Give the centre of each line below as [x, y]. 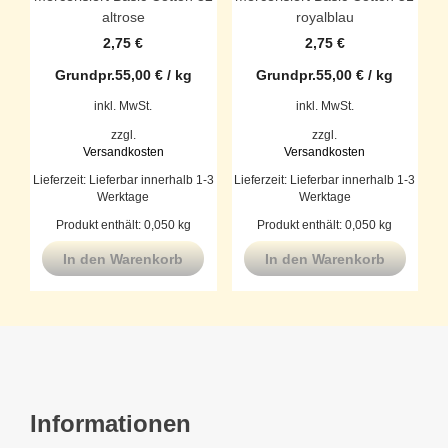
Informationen [110, 424]
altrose [123, 17]
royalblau [324, 17]
